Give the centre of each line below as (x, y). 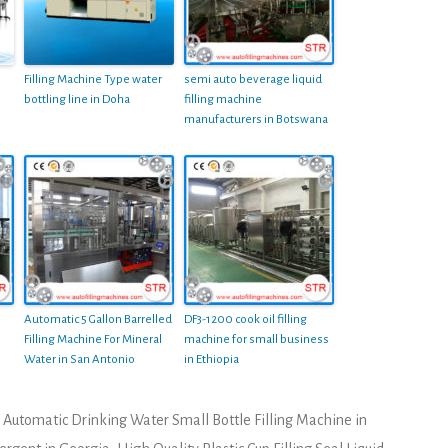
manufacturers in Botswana (256, 119)
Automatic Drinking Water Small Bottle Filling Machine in (185, 419)
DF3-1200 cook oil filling (245, 319)
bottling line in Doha (77, 99)
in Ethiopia (211, 359)
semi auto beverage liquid (253, 79)
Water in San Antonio (79, 359)
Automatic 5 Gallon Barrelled (98, 319)
